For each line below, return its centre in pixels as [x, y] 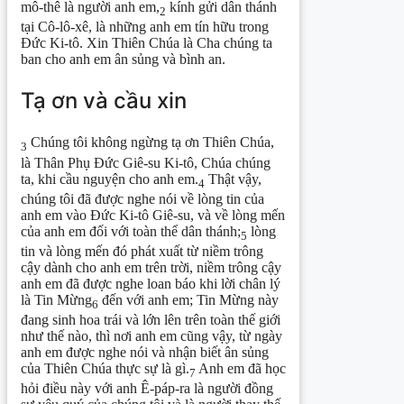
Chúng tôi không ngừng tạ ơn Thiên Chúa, [151, 142]
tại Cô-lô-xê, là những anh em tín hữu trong [145, 27]
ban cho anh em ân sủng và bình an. [123, 60]
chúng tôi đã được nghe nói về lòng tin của [142, 198]
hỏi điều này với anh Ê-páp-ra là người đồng [147, 389]
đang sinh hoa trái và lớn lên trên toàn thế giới [151, 320]
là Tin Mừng [56, 299]
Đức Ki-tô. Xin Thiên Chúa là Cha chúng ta [147, 43]
